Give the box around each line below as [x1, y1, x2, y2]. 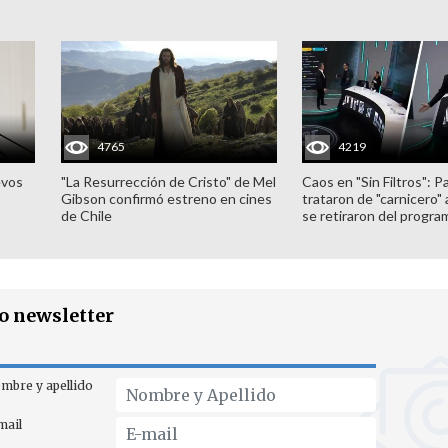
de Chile [60, 206, 112, 224]
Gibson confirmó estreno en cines [60, 189, 272, 207]
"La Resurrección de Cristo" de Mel [60, 172, 276, 190]
